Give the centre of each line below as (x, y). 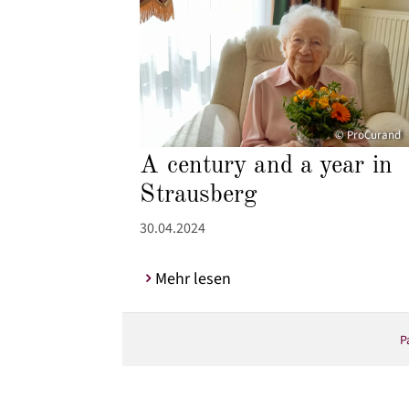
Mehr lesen (194, 279)
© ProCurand (367, 136)
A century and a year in (266, 166)
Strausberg (199, 195)
